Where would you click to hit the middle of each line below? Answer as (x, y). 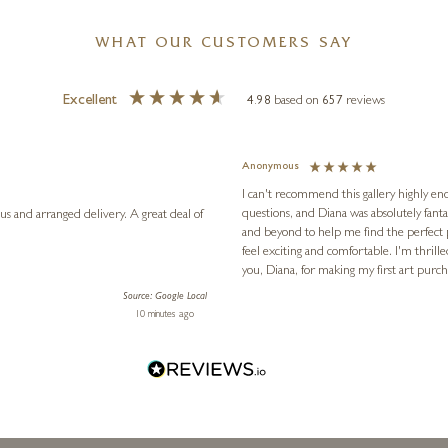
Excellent (89, 101)
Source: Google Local (164, 297)
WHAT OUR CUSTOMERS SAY (224, 44)
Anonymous (270, 167)
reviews (366, 101)
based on (298, 101)
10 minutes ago (164, 314)
